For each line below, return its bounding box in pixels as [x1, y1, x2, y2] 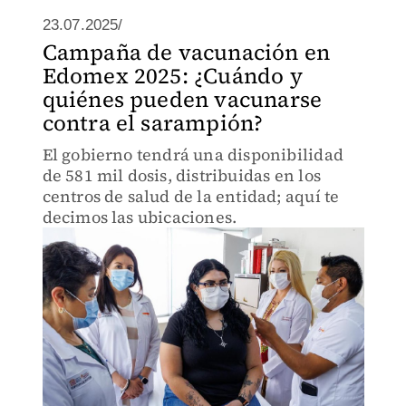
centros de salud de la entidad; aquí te [42, 185, 340, 208]
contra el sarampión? [42, 108, 264, 138]
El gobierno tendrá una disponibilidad [42, 143, 343, 166]
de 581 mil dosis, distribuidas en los [42, 164, 321, 187]
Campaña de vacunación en [42, 37, 331, 67]
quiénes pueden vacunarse [42, 84, 323, 114]
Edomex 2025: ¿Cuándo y [42, 61, 303, 91]
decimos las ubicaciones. [42, 206, 237, 228]
